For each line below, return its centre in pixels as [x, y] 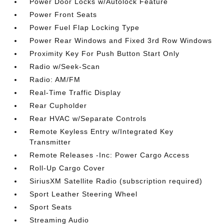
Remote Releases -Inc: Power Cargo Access [110, 155]
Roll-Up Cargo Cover [67, 168]
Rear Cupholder [58, 106]
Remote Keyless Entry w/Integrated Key [102, 132]
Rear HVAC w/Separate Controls [88, 119]
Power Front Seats [63, 15]
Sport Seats [51, 207]
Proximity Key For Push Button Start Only [105, 54]
